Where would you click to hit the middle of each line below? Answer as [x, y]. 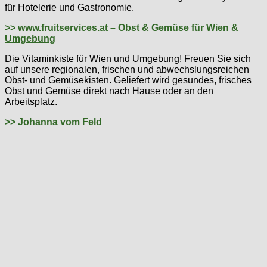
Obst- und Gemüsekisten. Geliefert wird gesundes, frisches [128, 80]
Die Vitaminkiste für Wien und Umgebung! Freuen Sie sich [128, 59]
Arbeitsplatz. [31, 102]
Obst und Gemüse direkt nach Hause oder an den [109, 91]
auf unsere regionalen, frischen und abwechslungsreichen [127, 70]
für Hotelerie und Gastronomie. [69, 8]
